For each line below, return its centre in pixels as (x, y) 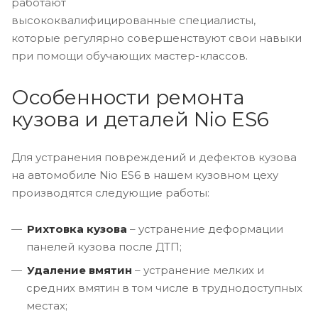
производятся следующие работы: (110, 192)
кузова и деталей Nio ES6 (140, 119)
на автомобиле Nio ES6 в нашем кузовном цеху (145, 175)
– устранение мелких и (198, 270)
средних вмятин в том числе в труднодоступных (164, 287)
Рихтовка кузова (78, 229)
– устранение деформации (207, 229)
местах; (47, 305)
